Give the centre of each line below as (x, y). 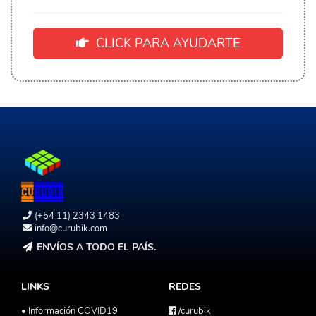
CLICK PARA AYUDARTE (164, 43)
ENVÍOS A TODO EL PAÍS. (96, 247)
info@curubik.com (71, 228)
